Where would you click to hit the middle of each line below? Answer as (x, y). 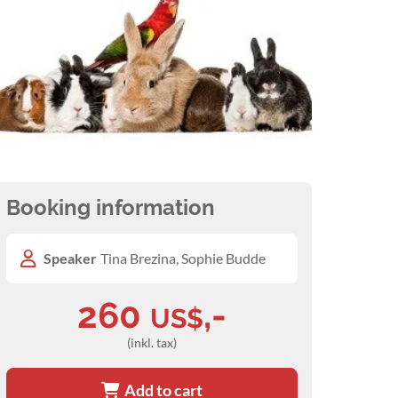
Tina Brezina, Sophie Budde (183, 259)
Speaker (70, 259)
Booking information (111, 208)
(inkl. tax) (152, 343)
